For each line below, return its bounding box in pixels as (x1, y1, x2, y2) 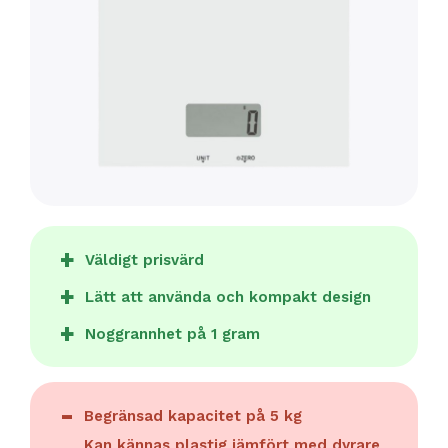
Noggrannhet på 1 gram (85, 324, 260, 343)
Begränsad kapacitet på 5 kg (84, 406, 302, 425)
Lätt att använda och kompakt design (85, 287, 371, 306)
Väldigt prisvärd (85, 250, 204, 269)
